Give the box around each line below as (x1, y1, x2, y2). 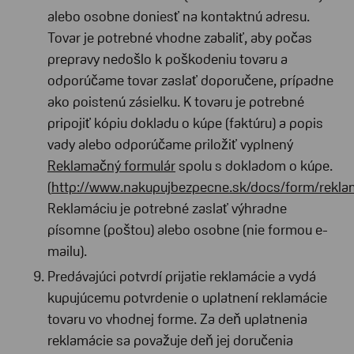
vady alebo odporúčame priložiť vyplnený (47, 137, 293, 153)
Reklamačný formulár (47, 158, 175, 174)
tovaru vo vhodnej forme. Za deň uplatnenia (47, 311, 307, 327)
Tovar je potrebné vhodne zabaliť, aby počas (47, 30, 312, 46)
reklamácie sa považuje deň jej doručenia (47, 332, 293, 348)
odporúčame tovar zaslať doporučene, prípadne (47, 73, 333, 88)
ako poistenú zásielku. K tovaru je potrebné (47, 94, 304, 110)
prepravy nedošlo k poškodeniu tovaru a (47, 51, 288, 67)
